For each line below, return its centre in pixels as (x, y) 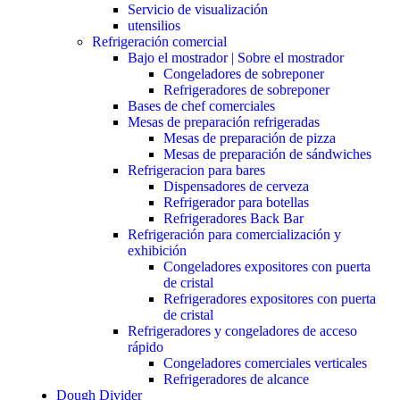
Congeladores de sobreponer (244, 74)
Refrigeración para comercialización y (234, 235)
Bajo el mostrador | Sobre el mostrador (236, 58)
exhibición (157, 251)
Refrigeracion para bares (196, 171)
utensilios (154, 26)
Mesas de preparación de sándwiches (267, 154)
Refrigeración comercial (159, 42)
